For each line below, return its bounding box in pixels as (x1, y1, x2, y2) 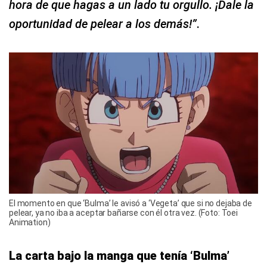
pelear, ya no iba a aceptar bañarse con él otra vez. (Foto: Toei (9, 207, 238, 218)
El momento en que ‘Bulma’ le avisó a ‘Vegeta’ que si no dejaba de (9, 198, 252, 208)
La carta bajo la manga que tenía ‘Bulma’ (9, 248, 229, 263)
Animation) (9, 217, 51, 227)
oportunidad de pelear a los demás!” (9, 17, 197, 32)
